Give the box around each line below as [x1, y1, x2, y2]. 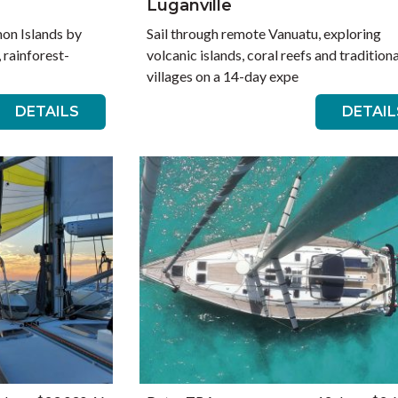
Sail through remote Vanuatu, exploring [146, 25, 381, 42]
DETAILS [14, 103, 79, 120]
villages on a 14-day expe [146, 68, 298, 84]
